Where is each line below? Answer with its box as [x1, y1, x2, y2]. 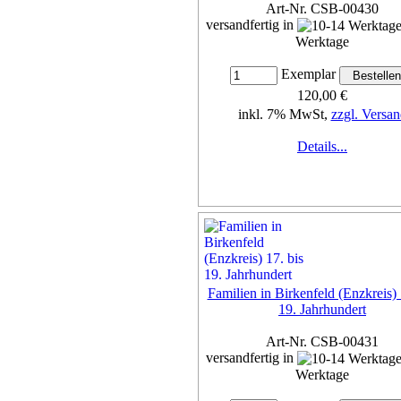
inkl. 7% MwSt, [237, 107, 331, 123]
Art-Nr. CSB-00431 [266, 333, 379, 349]
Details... [297, 139, 347, 155]
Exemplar [277, 66, 339, 82]
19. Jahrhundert [278, 301, 366, 317]
